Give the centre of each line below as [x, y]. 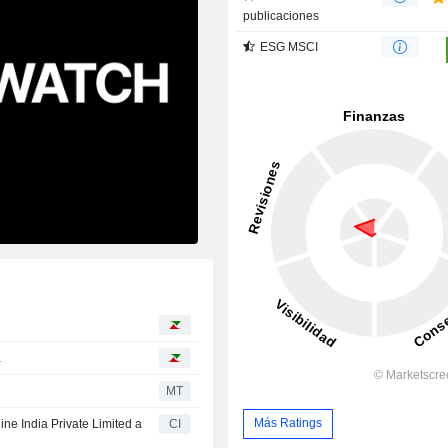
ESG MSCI [289, 46]
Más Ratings [288, 423]
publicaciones [281, 15]
